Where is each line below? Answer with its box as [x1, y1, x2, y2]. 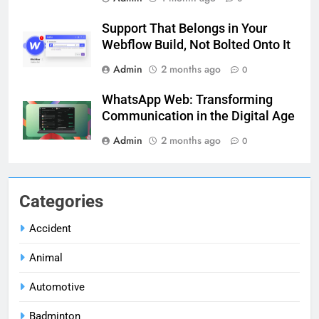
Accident [29, 222, 71, 236]
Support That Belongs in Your [102, 21, 267, 36]
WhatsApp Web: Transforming [102, 93, 273, 108]
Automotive [29, 281, 85, 294]
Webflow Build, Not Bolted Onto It [102, 38, 291, 53]
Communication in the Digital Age [102, 109, 295, 124]
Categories [19, 192, 103, 212]
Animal [29, 251, 63, 265]
